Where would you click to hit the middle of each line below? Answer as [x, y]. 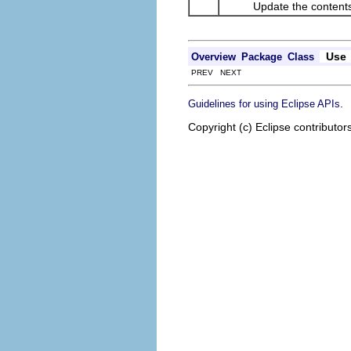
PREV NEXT [215, 72]
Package [262, 56]
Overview [213, 56]
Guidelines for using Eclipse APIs [264, 103]
